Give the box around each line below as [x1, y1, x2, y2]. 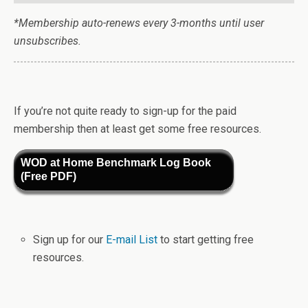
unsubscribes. [14, 34, 81, 48]
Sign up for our [33, 233, 107, 247]
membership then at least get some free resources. [14, 122, 261, 136]
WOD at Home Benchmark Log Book [21, 157, 211, 169]
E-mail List [106, 233, 161, 247]
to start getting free [160, 233, 254, 247]
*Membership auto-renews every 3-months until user [14, 16, 264, 30]
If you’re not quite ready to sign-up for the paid [14, 104, 236, 118]
